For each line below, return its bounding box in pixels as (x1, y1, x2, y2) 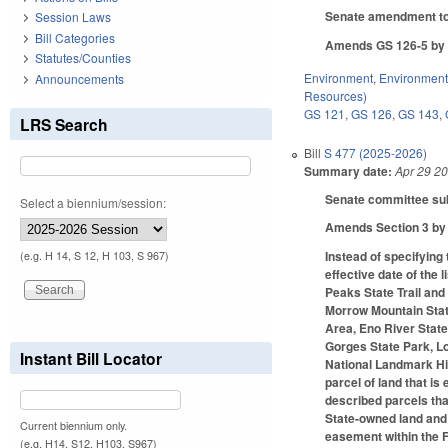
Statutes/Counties (35, 49, 131, 67)
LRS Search (20, 112, 108, 136)
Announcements (35, 69, 124, 87)
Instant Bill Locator (20, 346, 162, 370)
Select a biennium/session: (20, 193, 166, 211)
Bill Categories (35, 28, 115, 46)
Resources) (304, 86, 368, 104)
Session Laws (35, 8, 111, 26)
